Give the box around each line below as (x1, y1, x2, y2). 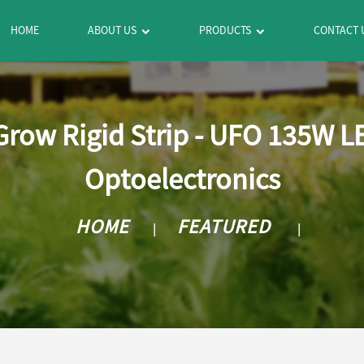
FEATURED (177, 213, 271, 239)
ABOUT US (88, 23, 137, 37)
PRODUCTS (199, 23, 252, 37)
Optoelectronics (84, 161, 280, 197)
